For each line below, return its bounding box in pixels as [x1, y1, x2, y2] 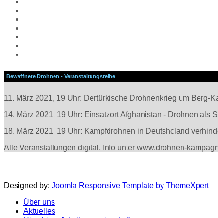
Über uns [23, 198, 55, 207]
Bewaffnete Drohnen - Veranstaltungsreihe [6, 73, 115, 80]
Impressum [23, 50, 61, 59]
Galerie [23, 41, 49, 50]
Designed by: [4, 182, 52, 190]
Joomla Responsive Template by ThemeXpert [52, 182, 209, 190]
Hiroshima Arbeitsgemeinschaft [23, 6, 131, 15]
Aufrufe [23, 24, 48, 33]
